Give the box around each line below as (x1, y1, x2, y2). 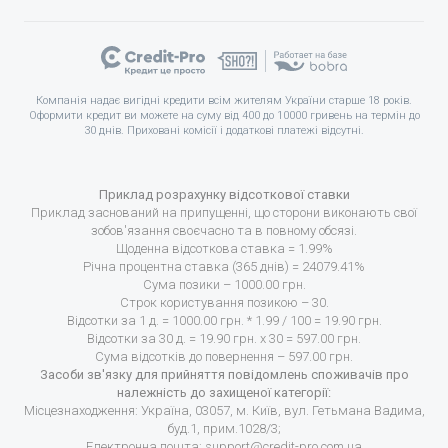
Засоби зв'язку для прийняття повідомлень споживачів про (39, 367, 409, 382)
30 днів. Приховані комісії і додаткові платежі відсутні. (84, 124, 364, 137)
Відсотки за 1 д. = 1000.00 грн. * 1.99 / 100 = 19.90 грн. (66, 313, 382, 328)
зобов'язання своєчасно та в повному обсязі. (91, 223, 357, 238)
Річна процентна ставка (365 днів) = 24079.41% (83, 259, 365, 274)
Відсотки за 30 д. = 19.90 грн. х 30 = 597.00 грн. (87, 331, 361, 346)
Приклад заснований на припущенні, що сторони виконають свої (31, 205, 417, 220)
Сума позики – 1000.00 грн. (142, 277, 306, 292)
